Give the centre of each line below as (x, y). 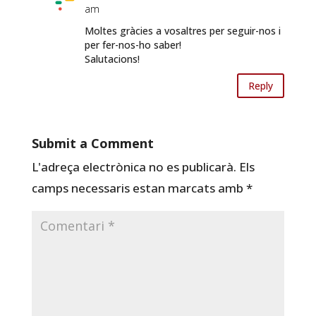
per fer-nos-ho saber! (133, 44)
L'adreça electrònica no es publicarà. (134, 167)
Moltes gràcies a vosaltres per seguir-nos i (182, 30)
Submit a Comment (92, 144)
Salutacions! (112, 59)
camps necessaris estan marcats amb (139, 188)
